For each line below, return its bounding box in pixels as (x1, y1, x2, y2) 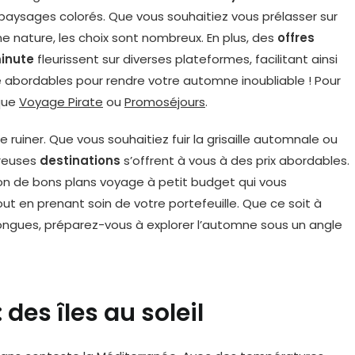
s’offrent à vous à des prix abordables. (120, 152, 349, 169)
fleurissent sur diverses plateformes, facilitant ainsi (34, 51, 338, 67)
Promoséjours (124, 94, 205, 110)
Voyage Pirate (19, 94, 103, 110)
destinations (40, 152, 120, 169)
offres (277, 29, 315, 46)
